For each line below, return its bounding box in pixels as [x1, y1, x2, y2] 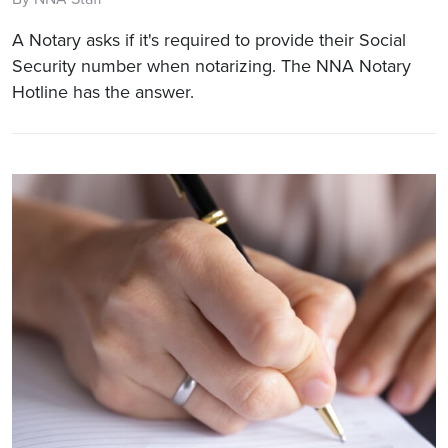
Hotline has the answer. [12, 80, 194, 103]
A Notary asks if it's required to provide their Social [12, 28, 406, 51]
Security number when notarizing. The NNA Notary [12, 54, 411, 77]
